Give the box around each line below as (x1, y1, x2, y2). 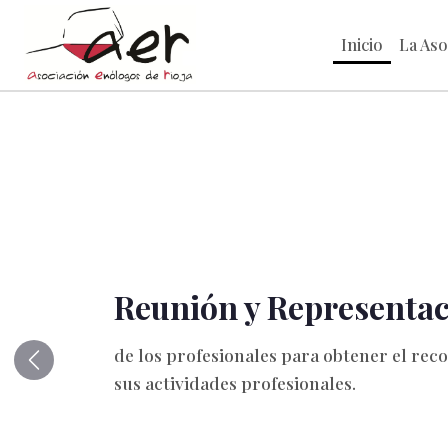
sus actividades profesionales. (114, 370, 356, 394)
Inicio (341, 34, 384, 55)
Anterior (32, 359, 97, 381)
